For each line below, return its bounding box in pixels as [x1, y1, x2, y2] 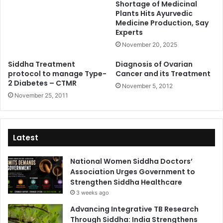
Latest [13, 132, 38, 143]
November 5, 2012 [122, 82, 173, 90]
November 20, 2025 [122, 40, 177, 48]
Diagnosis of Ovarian [115, 59, 193, 69]
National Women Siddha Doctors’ [70, 156, 193, 166]
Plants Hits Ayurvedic [115, 8, 193, 18]
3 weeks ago [76, 189, 109, 196]
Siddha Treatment [8, 59, 75, 69]
